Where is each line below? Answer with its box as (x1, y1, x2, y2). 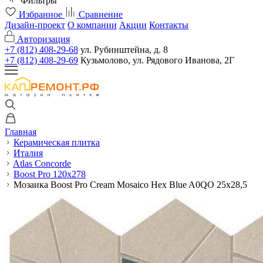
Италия (14, 148, 43, 158)
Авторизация (17, 34, 70, 44)
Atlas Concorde (13, 159, 71, 168)
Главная (5, 127, 36, 137)
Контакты (149, 20, 188, 30)
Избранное (19, 9, 62, 19)
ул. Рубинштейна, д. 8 (80, 45, 168, 55)
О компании (68, 20, 117, 30)
